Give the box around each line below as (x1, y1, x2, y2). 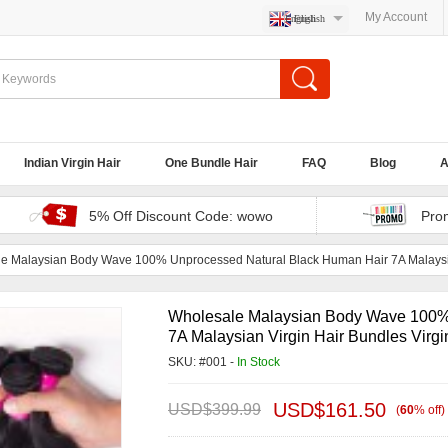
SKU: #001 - (168, 355, 237, 369)
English (294, 13, 325, 24)
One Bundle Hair (165, 156, 258, 170)
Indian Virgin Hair (24, 156, 121, 170)
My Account (365, 10, 427, 24)
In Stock (237, 355, 280, 369)
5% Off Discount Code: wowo (89, 208, 273, 224)
